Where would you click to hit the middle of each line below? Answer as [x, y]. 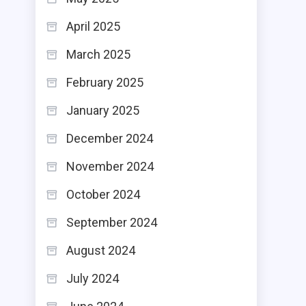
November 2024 [110, 166]
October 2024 [103, 194]
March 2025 [98, 54]
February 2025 [105, 82]
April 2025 [93, 26]
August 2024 [101, 250]
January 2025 [103, 110]
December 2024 [110, 138]
